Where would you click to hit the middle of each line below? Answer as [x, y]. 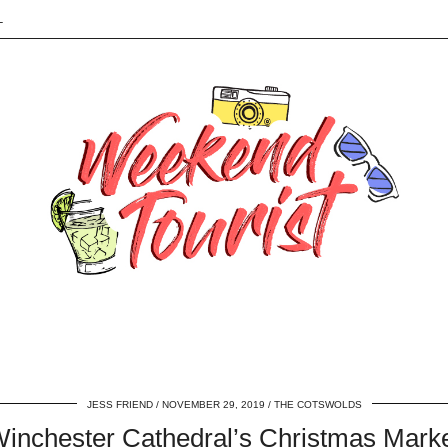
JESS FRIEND [119, 405]
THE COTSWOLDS [317, 405]
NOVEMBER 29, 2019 [213, 405]
